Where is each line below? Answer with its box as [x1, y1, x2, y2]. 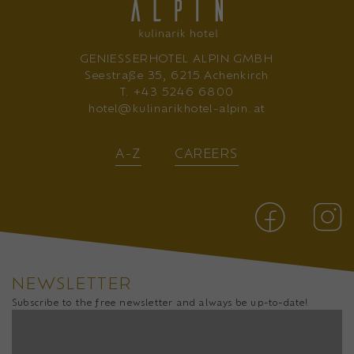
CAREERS [174, 145, 239, 162]
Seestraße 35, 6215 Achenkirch [85, 67, 269, 83]
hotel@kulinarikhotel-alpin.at [88, 100, 265, 116]
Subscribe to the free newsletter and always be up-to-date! [12, 296, 309, 308]
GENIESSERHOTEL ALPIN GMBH [80, 51, 274, 66]
